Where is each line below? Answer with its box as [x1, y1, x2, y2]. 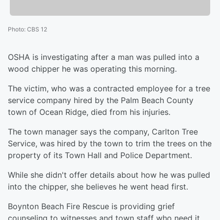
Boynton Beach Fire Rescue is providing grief [8, 201, 175, 212]
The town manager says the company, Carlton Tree [8, 127, 198, 137]
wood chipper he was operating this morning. [8, 64, 177, 74]
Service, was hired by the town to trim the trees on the [8, 138, 212, 149]
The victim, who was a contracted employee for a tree [8, 83, 210, 94]
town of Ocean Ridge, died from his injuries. [8, 107, 170, 117]
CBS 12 [27, 26, 47, 33]
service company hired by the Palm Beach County [8, 95, 193, 106]
